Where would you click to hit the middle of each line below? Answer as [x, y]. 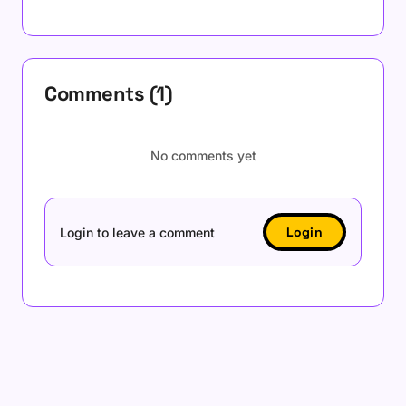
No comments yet [203, 155]
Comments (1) [109, 93]
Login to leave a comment [137, 232]
